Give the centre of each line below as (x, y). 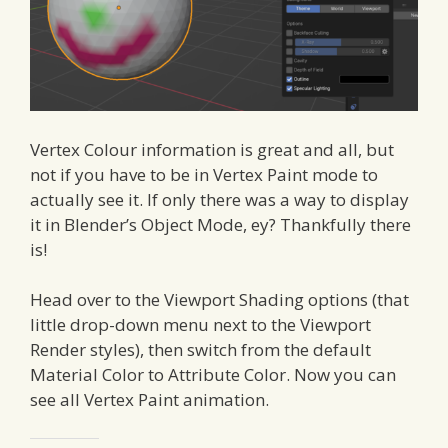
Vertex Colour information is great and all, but (212, 149)
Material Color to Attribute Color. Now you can (213, 375)
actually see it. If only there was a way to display (219, 199)
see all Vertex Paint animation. (149, 400)
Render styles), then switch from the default (200, 350)
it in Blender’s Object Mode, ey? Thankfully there (220, 224)
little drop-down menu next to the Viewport (200, 325)
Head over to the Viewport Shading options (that (219, 300)
